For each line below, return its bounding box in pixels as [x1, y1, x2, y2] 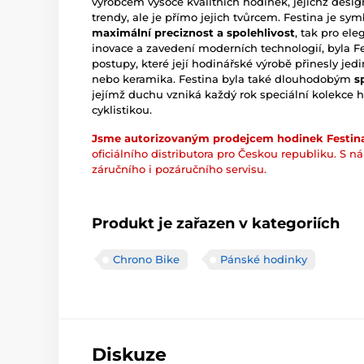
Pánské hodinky [220, 253, 307, 266]
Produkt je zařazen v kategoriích [92, 214, 340, 233]
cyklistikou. [92, 103, 152, 117]
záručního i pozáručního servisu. [92, 162, 266, 176]
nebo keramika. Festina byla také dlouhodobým [92, 72, 354, 86]
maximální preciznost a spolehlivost [92, 26, 295, 40]
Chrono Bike [113, 253, 180, 266]
